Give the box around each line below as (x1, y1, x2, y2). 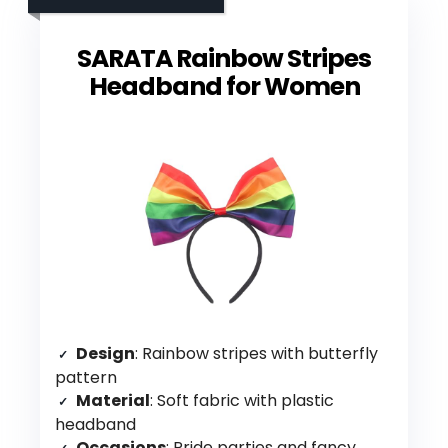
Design (76, 341, 135, 365)
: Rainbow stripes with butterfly (135, 341, 378, 365)
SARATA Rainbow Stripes (77, 40, 371, 76)
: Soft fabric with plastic (150, 388, 334, 412)
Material (76, 388, 150, 412)
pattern (55, 365, 117, 389)
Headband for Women (88, 68, 360, 104)
